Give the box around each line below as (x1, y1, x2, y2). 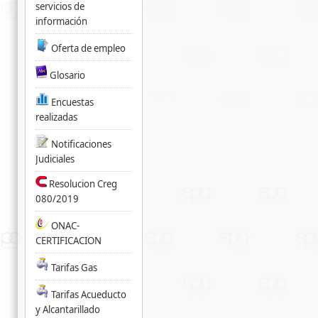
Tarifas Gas (50, 261, 97, 274)
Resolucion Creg (48, 177, 117, 190)
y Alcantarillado (35, 303, 100, 316)
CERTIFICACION (35, 234, 102, 247)
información (35, 15, 87, 28)
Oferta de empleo (50, 42, 126, 55)
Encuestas (50, 96, 94, 109)
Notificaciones (50, 138, 111, 150)
